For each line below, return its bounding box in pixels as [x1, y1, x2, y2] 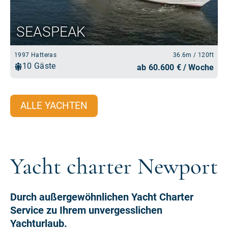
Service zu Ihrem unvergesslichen [10, 204, 162, 217]
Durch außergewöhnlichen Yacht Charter [10, 191, 193, 204]
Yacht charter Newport [10, 152, 218, 181]
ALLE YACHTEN [20, 100, 88, 112]
